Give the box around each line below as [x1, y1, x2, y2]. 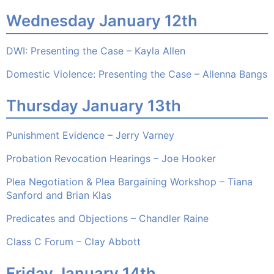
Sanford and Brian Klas [6, 188, 111, 201]
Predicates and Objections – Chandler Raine [6, 212, 209, 224]
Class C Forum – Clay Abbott [6, 235, 141, 248]
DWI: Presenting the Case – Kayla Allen [6, 44, 185, 57]
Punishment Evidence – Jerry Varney [6, 128, 174, 141]
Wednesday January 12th [6, 11, 198, 31]
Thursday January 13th [6, 95, 181, 115]
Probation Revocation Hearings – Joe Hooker [6, 152, 216, 165]
